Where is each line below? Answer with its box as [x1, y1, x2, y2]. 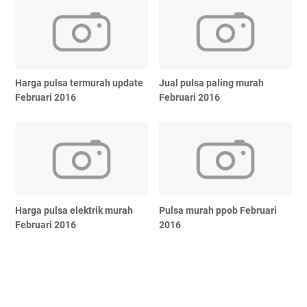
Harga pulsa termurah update [15, 77, 143, 89]
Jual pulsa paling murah [159, 77, 265, 89]
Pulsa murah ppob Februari [159, 205, 278, 217]
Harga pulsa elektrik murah [15, 205, 133, 217]
